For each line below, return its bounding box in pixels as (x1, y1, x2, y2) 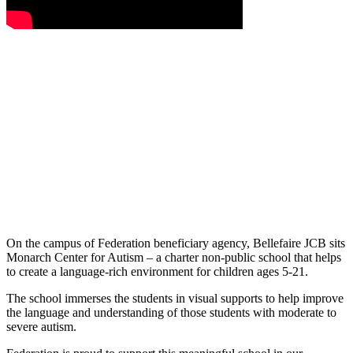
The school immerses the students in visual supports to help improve (6, 291, 344, 305)
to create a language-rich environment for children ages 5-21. (6, 264, 308, 278)
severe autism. (6, 319, 76, 333)
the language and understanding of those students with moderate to (6, 305, 336, 319)
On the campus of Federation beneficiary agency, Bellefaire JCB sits (6, 236, 345, 250)
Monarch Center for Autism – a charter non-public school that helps (6, 250, 341, 264)
